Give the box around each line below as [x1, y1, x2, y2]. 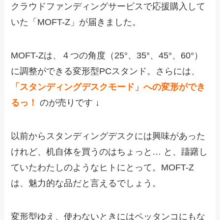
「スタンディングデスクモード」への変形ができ [11, 82, 206, 92]
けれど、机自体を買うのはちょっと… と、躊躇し [11, 146, 208, 157]
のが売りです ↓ [40, 97, 100, 108]
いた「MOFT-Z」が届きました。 [11, 17, 141, 27]
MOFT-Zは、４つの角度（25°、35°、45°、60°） [11, 50, 203, 60]
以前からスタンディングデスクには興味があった [11, 131, 206, 141]
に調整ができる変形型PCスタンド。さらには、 [11, 66, 200, 76]
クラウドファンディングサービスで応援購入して [11, 1, 206, 12]
